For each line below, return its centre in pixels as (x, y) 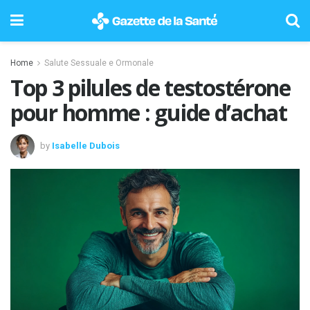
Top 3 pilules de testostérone (151, 88)
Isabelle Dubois (86, 145)
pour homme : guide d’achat (149, 112)
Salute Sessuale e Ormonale (99, 63)
